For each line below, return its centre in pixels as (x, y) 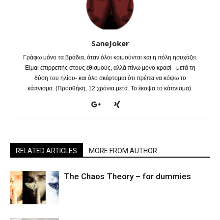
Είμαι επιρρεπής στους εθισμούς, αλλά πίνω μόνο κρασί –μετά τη (110, 68)
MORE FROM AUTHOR (123, 151)
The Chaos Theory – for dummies (127, 176)
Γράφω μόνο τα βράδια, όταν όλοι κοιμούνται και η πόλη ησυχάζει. (110, 57)
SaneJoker (110, 43)
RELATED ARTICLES (46, 151)
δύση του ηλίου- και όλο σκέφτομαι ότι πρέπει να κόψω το (110, 78)
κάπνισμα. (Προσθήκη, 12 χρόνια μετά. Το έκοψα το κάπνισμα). (110, 88)
